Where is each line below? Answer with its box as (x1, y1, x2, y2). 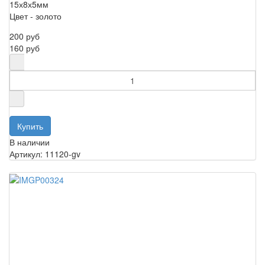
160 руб (9, 41, 40, 54)
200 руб (9, 30, 40, 42)
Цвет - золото (9, 9, 62, 22)
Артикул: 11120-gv (9, 147, 80, 160)
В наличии (9, 135, 50, 148)
